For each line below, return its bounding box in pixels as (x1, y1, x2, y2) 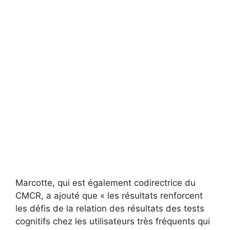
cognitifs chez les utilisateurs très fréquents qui (15, 216, 210, 227)
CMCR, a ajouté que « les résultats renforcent (15, 190, 203, 201)
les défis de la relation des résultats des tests (15, 203, 204, 214)
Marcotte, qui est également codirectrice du (15, 178, 196, 188)
